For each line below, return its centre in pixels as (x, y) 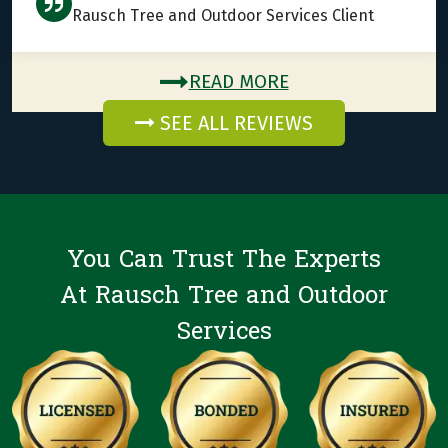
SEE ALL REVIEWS (234, 123)
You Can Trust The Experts (224, 260)
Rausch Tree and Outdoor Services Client (223, 16)
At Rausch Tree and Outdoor (224, 296)
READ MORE (238, 82)
